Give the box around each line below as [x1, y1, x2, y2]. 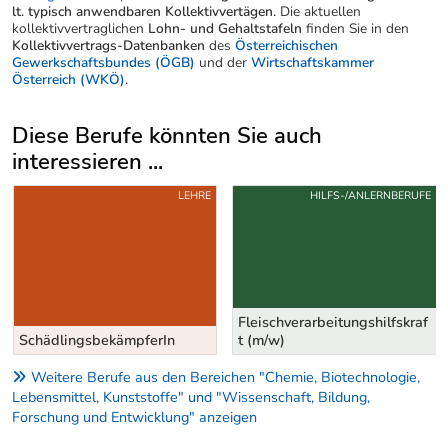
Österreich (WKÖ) [12, 69, 125, 89]
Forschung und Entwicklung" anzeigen [12, 406, 257, 427]
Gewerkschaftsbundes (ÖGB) [12, 52, 195, 72]
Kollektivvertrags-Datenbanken [12, 35, 205, 55]
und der [195, 52, 251, 72]
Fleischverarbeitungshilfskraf [238, 311, 428, 332]
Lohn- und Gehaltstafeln [148, 18, 302, 38]
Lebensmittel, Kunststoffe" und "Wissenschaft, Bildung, [12, 386, 370, 407]
